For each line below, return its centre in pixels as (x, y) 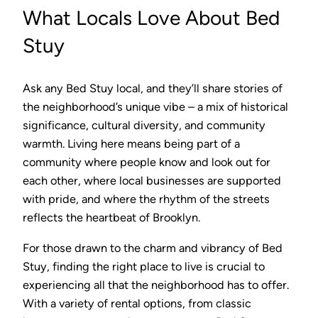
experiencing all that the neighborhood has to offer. (156, 285)
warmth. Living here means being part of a (131, 144)
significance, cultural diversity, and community (144, 126)
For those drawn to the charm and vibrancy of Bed (153, 248)
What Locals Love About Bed (151, 18)
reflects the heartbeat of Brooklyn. (111, 218)
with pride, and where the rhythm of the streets (146, 199)
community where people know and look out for (147, 163)
